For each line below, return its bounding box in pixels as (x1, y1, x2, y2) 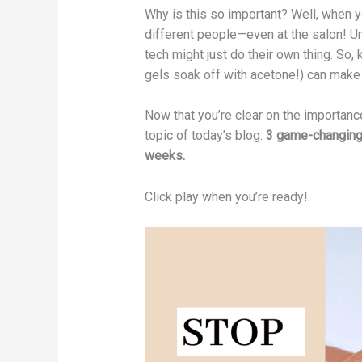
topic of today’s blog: (144, 128, 266, 144)
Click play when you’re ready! (144, 188, 308, 204)
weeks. (144, 148, 185, 164)
